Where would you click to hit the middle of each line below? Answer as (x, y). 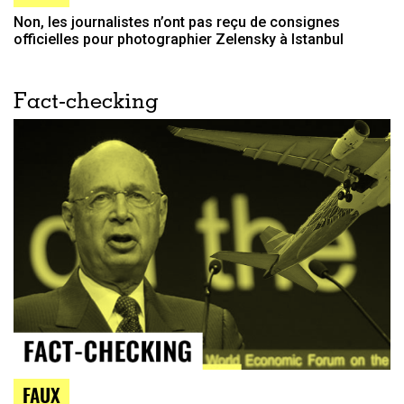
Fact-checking (86, 103)
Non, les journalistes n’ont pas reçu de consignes (177, 22)
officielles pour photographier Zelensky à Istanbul (179, 39)
